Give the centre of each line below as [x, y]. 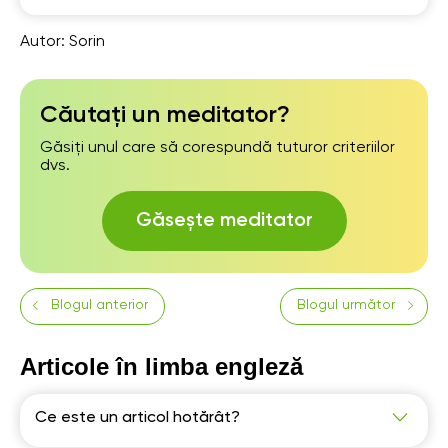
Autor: [44, 42]
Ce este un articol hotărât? [137, 418]
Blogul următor [346, 305]
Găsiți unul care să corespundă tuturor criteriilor [217, 148]
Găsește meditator [224, 221]
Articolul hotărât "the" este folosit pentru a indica [218, 438]
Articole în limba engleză [161, 366]
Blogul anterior [99, 305]
